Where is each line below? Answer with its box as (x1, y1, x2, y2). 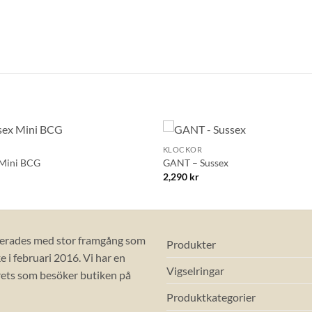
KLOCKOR (162, 144, 203, 154)
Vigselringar (166, 263, 224, 277)
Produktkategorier (166, 290, 256, 304)
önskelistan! (95, 162, 139, 171)
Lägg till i (101, 152, 132, 162)
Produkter (166, 237, 216, 251)
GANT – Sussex (162, 157, 228, 169)
